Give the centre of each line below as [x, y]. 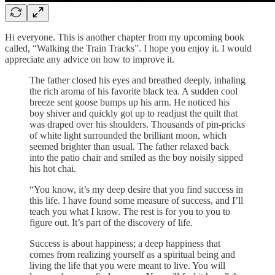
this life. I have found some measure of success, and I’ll [136, 200]
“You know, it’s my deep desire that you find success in [136, 189]
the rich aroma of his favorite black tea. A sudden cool [134, 91]
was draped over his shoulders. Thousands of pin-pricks [137, 124]
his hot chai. [53, 168]
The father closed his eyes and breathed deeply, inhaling [137, 80]
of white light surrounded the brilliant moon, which [128, 135]
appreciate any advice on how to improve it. [90, 59]
